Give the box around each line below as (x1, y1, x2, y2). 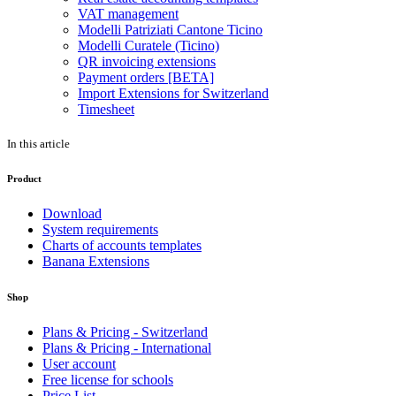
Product (7, 172, 42, 184)
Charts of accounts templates (42, 237, 202, 253)
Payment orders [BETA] (78, 69, 214, 85)
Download (42, 205, 102, 221)
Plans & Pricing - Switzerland (42, 324, 208, 339)
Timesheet (78, 101, 134, 117)
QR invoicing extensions (78, 53, 216, 69)
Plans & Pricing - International (42, 339, 211, 355)
